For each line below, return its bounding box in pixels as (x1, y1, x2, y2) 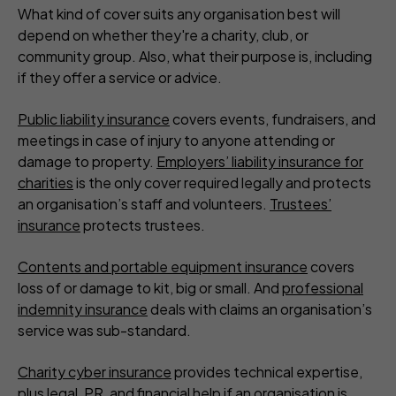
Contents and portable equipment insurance (18, 257, 308, 277)
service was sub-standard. (18, 321, 191, 340)
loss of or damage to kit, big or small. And (18, 278, 282, 298)
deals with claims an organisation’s (148, 300, 372, 319)
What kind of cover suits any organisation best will (18, 4, 340, 24)
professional (282, 278, 363, 298)
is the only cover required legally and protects (73, 173, 371, 193)
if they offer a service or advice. (18, 68, 222, 88)
